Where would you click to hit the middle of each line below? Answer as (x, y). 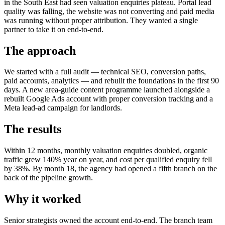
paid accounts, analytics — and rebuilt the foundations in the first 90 (111, 81)
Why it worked (42, 199)
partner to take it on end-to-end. (54, 29)
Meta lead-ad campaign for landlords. (63, 108)
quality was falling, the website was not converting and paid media (109, 11)
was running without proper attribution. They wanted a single (101, 20)
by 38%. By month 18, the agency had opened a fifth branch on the (110, 169)
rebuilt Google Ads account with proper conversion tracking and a (108, 99)
